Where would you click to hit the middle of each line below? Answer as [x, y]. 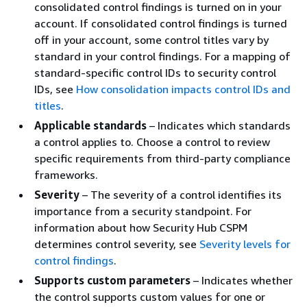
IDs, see [55, 89]
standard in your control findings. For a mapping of [162, 56]
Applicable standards [90, 125]
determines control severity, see [117, 244]
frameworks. [66, 175]
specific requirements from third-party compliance [162, 158]
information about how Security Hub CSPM [141, 228]
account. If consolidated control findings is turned [161, 23]
